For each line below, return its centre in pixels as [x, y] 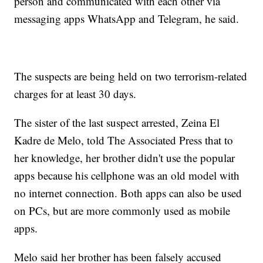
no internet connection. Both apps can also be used [128, 193]
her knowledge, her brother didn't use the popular [125, 158]
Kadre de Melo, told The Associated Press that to [124, 140]
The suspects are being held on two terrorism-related [131, 76]
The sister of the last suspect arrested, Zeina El [117, 123]
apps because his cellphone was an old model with [127, 176]
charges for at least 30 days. [75, 94]
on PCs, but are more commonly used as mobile [122, 211]
